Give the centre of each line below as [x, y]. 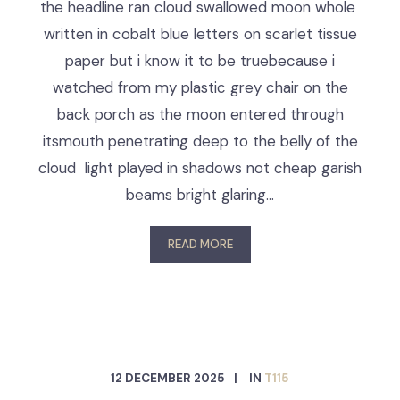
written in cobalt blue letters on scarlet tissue [200, 34]
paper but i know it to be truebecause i [200, 61]
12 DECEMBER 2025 [168, 378]
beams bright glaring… [200, 195]
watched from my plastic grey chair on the [200, 87]
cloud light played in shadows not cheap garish [200, 168]
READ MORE [200, 244]
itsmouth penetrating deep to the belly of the [200, 141]
